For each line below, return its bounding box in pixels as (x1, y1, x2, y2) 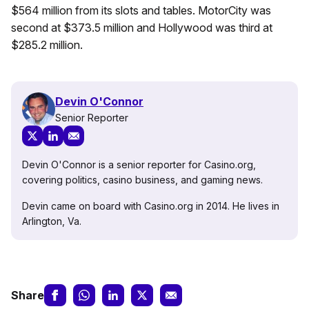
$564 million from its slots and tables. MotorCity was (11, 3, 271, 18)
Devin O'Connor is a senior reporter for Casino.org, (22, 159, 256, 171)
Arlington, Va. (22, 215, 81, 228)
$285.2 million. (11, 38, 83, 52)
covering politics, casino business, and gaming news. (22, 174, 263, 186)
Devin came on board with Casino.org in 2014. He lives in (22, 200, 279, 212)
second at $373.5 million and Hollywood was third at (11, 21, 272, 35)
